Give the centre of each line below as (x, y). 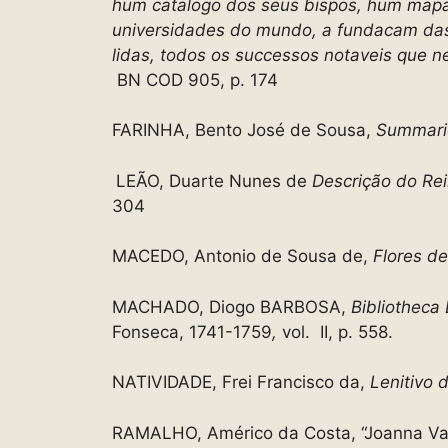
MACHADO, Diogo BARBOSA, (231, 306)
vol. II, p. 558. (337, 331)
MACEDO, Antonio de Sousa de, (242, 256)
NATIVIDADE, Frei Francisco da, (241, 382)
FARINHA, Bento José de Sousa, (244, 130)
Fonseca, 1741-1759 (192, 331)
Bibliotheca (398, 306)
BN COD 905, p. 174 (195, 79)
